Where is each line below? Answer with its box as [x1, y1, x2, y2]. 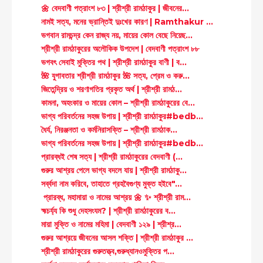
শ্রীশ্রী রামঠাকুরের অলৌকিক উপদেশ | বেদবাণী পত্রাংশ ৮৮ [41, 43, 199, 54]
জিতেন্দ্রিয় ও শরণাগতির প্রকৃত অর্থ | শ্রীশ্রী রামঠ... [41, 83, 182, 95]
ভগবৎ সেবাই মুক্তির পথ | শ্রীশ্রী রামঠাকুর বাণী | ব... [41, 56, 187, 68]
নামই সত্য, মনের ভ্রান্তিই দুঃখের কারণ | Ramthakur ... [41, 16, 213, 27]
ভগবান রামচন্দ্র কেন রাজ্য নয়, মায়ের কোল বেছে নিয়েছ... [41, 29, 193, 41]
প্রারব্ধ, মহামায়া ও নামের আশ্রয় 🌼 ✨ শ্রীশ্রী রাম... [41, 191, 191, 203]
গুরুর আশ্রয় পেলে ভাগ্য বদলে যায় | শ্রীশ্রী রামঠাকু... [41, 164, 187, 176]
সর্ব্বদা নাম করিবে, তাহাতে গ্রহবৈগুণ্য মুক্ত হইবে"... [41, 178, 182, 189]
